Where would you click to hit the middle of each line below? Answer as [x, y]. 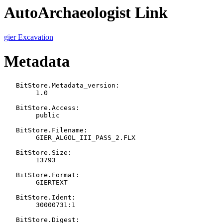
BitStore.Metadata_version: [62, 85]
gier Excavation [29, 37]
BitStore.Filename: [46, 130]
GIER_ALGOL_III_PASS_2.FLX [10, 137]
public [10, 115]
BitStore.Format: [42, 175]
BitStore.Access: [42, 108]
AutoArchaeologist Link [86, 13]
